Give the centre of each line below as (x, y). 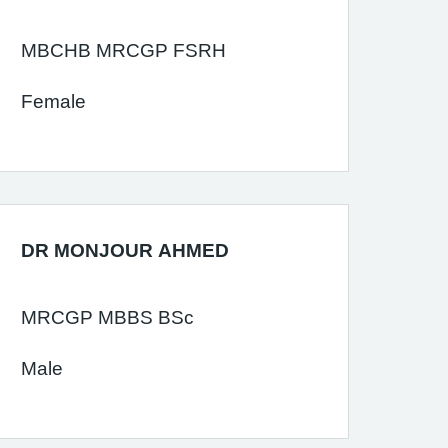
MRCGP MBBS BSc (108, 317)
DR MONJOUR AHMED (125, 250)
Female (54, 101)
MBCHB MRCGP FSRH (124, 50)
